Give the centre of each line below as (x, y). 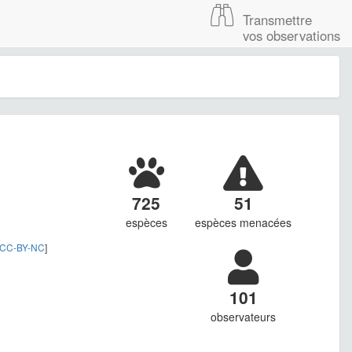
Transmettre (277, 20)
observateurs (244, 317)
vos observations (291, 35)
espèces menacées (244, 223)
